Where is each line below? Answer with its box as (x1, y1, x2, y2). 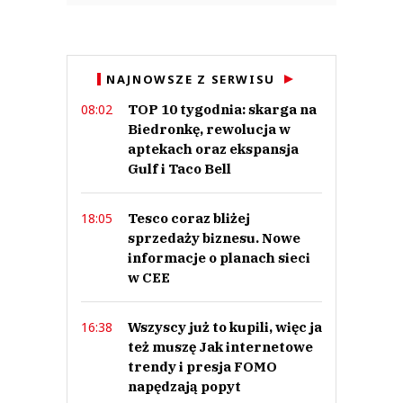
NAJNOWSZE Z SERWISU (106, 70, 275, 87)
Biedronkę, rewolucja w (128, 120, 291, 138)
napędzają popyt (128, 377, 241, 395)
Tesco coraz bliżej (128, 209, 250, 227)
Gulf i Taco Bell (128, 159, 231, 177)
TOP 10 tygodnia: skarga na (128, 100, 317, 118)
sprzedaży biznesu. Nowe (128, 228, 300, 246)
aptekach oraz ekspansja (128, 139, 299, 157)
